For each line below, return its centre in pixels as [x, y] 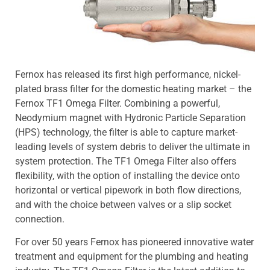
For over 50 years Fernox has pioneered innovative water [134, 242]
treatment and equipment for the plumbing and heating [132, 257]
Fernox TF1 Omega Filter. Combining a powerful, [118, 103]
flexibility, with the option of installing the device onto [127, 175]
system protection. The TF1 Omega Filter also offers [126, 161]
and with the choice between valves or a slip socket [123, 204]
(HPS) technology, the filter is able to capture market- [126, 132]
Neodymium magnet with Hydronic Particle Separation [130, 118]
